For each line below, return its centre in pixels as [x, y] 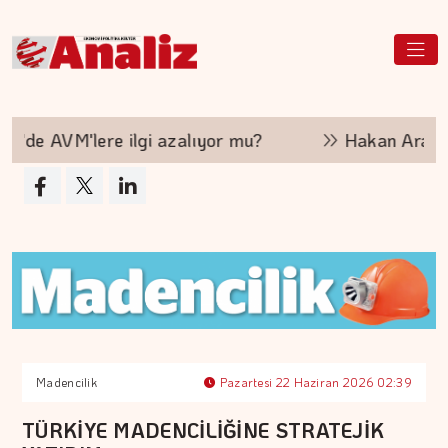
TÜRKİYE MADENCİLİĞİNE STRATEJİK [203, 430]
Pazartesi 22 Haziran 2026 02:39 [314, 382]
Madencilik [66, 382]
